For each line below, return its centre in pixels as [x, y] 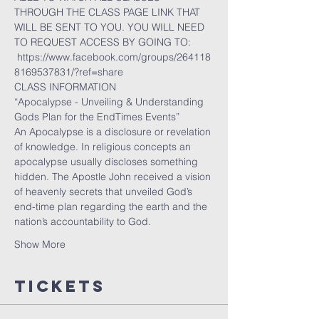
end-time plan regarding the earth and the [112, 206]
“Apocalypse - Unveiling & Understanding [110, 102]
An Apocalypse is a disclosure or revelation [114, 132]
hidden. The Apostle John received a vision [114, 177]
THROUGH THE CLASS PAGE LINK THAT [109, 12]
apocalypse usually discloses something [108, 162]
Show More [40, 244]
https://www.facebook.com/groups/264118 [113, 57]
